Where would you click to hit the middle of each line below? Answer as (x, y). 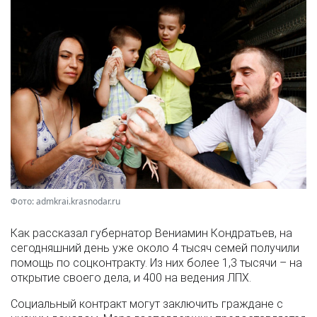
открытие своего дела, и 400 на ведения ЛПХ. (131, 278)
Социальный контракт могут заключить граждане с (147, 304)
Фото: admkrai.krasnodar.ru (65, 202)
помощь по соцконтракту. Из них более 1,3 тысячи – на (156, 263)
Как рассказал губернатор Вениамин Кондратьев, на (151, 234)
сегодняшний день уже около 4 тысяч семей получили (155, 248)
